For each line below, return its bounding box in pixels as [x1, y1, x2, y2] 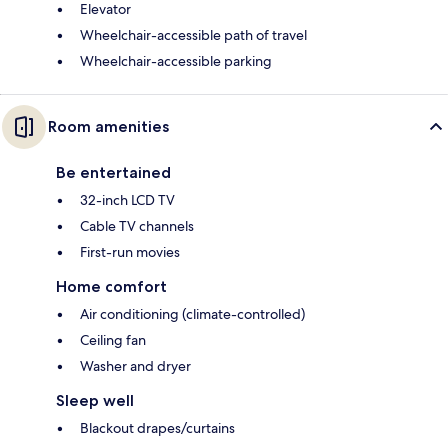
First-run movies [80, 243, 180, 262]
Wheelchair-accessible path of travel [80, 26, 307, 45]
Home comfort [56, 277, 167, 297]
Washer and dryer [80, 357, 191, 376]
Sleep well [56, 391, 134, 411]
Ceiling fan [80, 331, 146, 350]
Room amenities [48, 117, 169, 137]
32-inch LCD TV [80, 191, 175, 210]
